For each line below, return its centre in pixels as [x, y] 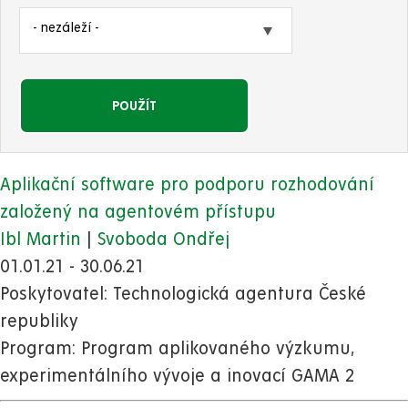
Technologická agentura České [240, 294]
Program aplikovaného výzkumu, [217, 349]
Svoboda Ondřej [163, 240]
